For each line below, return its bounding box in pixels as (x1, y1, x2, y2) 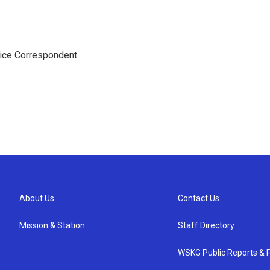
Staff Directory (178, 220, 235, 230)
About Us (19, 193, 54, 203)
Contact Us (178, 193, 220, 203)
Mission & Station (19, 220, 85, 230)
